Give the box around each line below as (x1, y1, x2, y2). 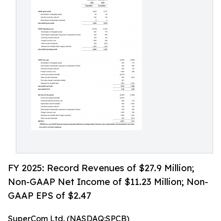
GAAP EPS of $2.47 (8, 190, 91, 201)
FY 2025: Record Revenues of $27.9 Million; (8, 162, 194, 174)
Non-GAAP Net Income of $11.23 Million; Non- (8, 176, 208, 187)
